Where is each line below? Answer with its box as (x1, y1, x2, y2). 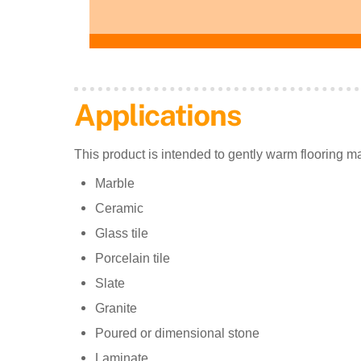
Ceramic (94, 201, 143, 215)
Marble (94, 176, 135, 190)
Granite (94, 301, 137, 315)
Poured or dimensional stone (94, 326, 259, 340)
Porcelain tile (94, 251, 170, 265)
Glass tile (94, 226, 148, 240)
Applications (74, 97, 241, 132)
